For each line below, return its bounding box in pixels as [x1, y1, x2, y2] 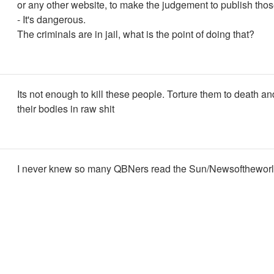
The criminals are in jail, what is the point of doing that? [17, 27, 254, 41]
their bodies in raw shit [17, 102, 114, 116]
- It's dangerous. [17, 12, 86, 26]
